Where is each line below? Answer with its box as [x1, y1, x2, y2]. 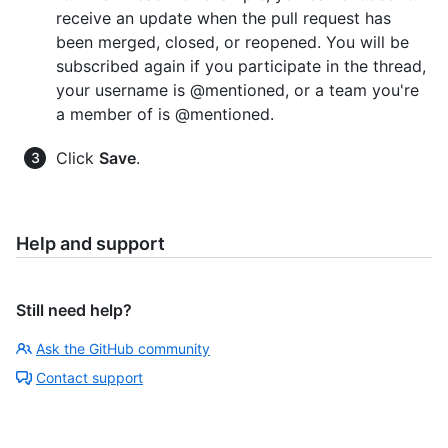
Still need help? [16, 300, 132, 321]
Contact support [36, 369, 143, 387]
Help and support [16, 233, 165, 255]
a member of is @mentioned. [56, 104, 274, 125]
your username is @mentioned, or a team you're [56, 80, 419, 101]
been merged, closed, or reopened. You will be [56, 32, 409, 53]
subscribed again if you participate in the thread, [56, 56, 426, 77]
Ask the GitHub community [36, 340, 210, 358]
